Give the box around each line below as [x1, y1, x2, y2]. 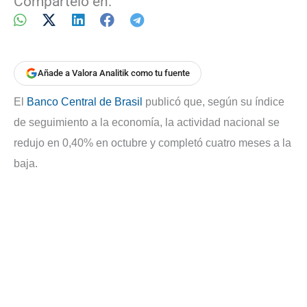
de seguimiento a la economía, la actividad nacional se [14, 116, 280, 128]
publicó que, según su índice [143, 95, 284, 108]
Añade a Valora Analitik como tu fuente [38, 68, 190, 79]
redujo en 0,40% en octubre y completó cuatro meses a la [14, 136, 291, 149]
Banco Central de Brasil [27, 95, 143, 108]
